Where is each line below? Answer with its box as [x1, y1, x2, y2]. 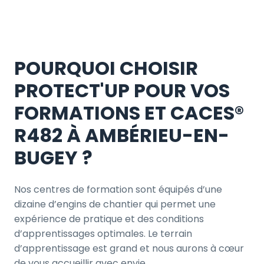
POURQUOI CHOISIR [14, 55, 198, 82]
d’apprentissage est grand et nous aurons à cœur [14, 242, 244, 256]
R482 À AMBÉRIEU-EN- [14, 122, 229, 149]
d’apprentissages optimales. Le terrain [14, 227, 192, 241]
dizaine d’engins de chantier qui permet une [14, 197, 216, 212]
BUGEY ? [14, 144, 93, 171]
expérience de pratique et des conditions [14, 212, 204, 226]
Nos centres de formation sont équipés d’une [14, 183, 222, 197]
